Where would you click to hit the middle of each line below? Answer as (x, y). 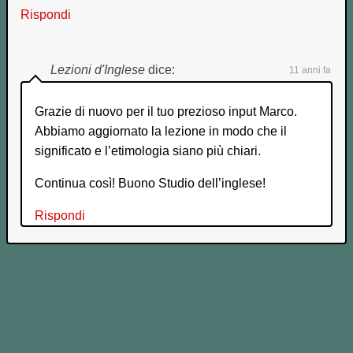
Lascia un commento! (176, 302)
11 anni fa (310, 71)
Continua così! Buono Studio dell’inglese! (150, 184)
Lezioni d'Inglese (98, 70)
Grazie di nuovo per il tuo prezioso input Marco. (166, 112)
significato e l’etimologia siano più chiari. (148, 151)
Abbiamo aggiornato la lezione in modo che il (161, 132)
